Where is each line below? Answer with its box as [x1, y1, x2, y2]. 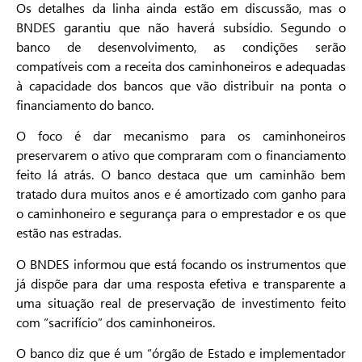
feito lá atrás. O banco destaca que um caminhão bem [16, 166, 346, 183]
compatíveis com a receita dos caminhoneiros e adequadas [16, 57, 346, 74]
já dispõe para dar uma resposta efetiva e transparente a [16, 274, 346, 292]
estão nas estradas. [16, 224, 121, 242]
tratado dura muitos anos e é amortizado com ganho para [16, 185, 346, 203]
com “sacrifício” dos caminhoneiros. [16, 313, 215, 330]
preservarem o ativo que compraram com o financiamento [16, 146, 346, 164]
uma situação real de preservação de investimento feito [16, 293, 346, 311]
